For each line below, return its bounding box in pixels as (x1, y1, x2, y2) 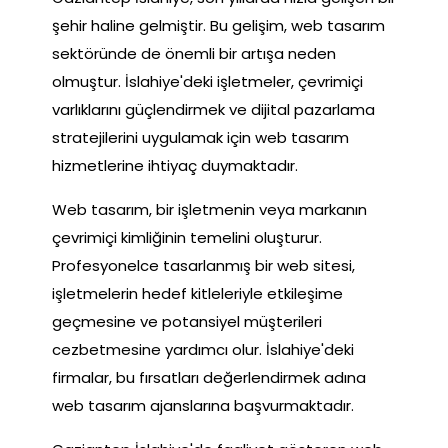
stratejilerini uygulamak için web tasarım (52, 126, 349, 148)
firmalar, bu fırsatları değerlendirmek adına (52, 366, 366, 388)
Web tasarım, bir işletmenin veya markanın (52, 198, 367, 220)
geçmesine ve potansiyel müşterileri (52, 310, 322, 332)
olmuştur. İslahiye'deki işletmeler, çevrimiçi (52, 70, 363, 92)
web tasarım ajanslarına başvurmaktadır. (52, 394, 354, 416)
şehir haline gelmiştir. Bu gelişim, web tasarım (52, 14, 385, 36)
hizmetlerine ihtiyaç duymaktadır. (52, 154, 298, 176)
